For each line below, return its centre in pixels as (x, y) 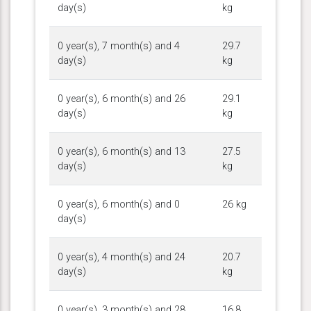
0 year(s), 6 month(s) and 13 (121, 151)
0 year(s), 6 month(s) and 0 (119, 204)
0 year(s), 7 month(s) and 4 (119, 46)
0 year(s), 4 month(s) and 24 (121, 257)
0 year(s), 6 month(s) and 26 (121, 99)
